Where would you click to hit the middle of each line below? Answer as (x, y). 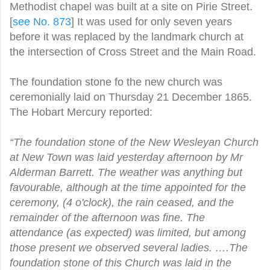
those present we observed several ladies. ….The (129, 247)
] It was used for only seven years (152, 21)
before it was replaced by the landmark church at (127, 36)
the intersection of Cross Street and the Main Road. (133, 52)
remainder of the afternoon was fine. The (107, 217)
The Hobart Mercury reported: (81, 112)
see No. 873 (42, 21)
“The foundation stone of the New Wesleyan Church (134, 142)
